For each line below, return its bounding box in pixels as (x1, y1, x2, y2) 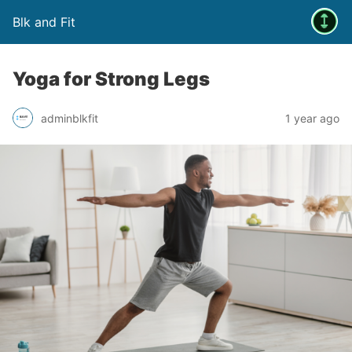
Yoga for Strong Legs (13, 68, 210, 90)
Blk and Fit (13, 14, 75, 30)
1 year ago (285, 111, 339, 125)
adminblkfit (41, 111, 98, 125)
